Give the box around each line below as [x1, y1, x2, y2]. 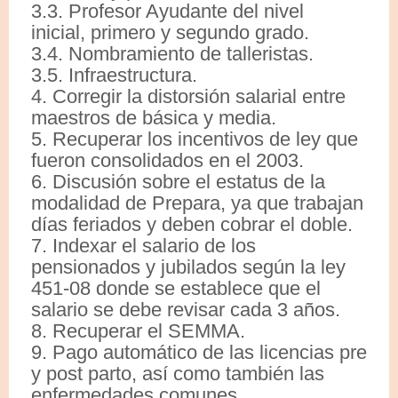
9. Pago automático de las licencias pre [31, 340, 367, 363]
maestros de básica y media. [31, 106, 276, 129]
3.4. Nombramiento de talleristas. [31, 42, 314, 65]
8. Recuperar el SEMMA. [31, 319, 245, 342]
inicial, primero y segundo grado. [31, 20, 309, 44]
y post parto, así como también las [31, 362, 324, 385]
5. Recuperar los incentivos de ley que [31, 127, 358, 150]
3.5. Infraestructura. [31, 63, 197, 86]
